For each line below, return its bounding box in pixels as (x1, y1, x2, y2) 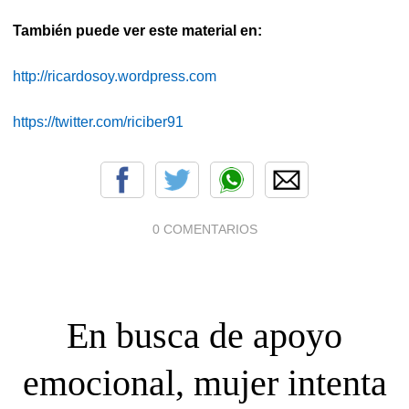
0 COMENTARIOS (152, 221, 257, 236)
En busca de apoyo (67, 314, 342, 356)
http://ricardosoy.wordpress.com (13, 68, 216, 84)
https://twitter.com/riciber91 (13, 113, 184, 130)
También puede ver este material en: (13, 22, 262, 38)
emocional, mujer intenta (22, 362, 387, 404)
